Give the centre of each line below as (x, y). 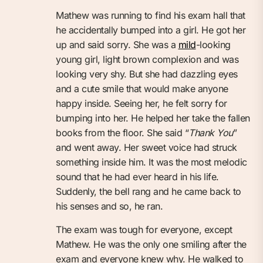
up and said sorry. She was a (117, 44)
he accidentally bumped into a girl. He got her (151, 30)
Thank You (211, 132)
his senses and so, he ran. (109, 206)
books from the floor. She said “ (122, 132)
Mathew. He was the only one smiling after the (151, 244)
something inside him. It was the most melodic (151, 162)
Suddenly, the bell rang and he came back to (149, 191)
